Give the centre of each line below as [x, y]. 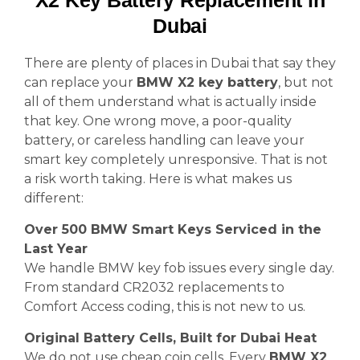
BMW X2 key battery [207, 82]
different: [54, 198]
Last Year [56, 249]
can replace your [80, 82]
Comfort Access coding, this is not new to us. [165, 307]
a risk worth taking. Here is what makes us [158, 179]
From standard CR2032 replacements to [154, 287]
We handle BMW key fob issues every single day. [179, 268]
